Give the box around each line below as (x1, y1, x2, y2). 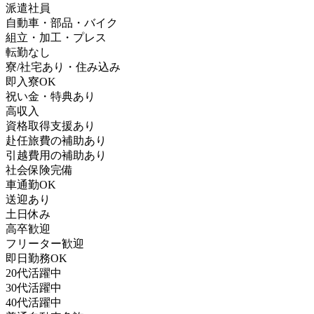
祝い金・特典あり (6, 90, 95, 102)
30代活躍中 (6, 281, 62, 294)
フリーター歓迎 (6, 237, 84, 250)
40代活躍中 (6, 296, 62, 308)
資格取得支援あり (6, 119, 95, 132)
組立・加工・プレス (6, 31, 107, 43)
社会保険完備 (6, 163, 73, 176)
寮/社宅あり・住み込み (6, 60, 121, 73)
